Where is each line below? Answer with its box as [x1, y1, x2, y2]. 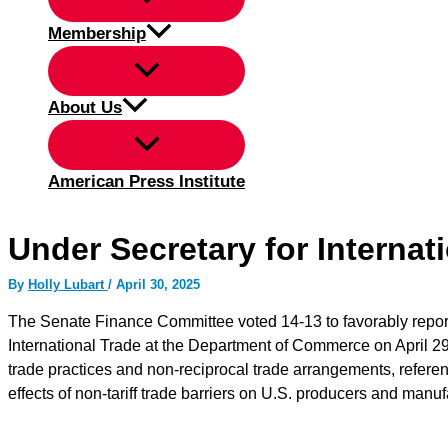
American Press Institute [48, 172, 245, 191]
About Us [48, 98, 122, 117]
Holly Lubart [28, 276, 108, 292]
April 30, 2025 [116, 276, 200, 292]
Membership [48, 24, 146, 43]
